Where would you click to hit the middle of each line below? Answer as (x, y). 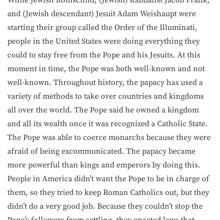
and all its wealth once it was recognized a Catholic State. (108, 124)
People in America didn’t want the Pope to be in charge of (108, 179)
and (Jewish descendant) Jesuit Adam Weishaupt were (102, 14)
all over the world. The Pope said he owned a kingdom (103, 110)
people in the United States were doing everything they (104, 41)
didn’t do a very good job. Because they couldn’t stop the (105, 206)
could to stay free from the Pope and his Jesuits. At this (104, 55)
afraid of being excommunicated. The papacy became (101, 151)
